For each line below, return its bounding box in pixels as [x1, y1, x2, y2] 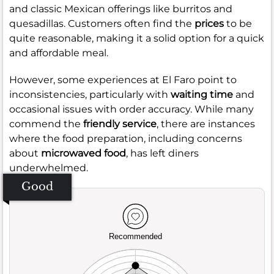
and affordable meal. [9, 46, 108, 59]
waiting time [171, 88, 233, 100]
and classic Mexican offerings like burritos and [9, 2, 232, 15]
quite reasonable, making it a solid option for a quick [9, 32, 264, 44]
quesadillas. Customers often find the [9, 17, 194, 29]
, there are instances [157, 117, 255, 130]
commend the [9, 117, 83, 130]
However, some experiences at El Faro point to [9, 73, 237, 86]
